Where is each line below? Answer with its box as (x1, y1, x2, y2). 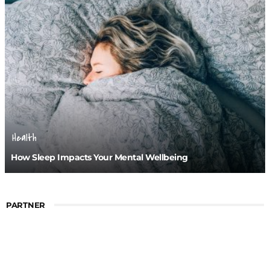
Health (12, 130, 37, 145)
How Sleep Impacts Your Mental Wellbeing (11, 151, 190, 163)
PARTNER (6, 199, 45, 210)
